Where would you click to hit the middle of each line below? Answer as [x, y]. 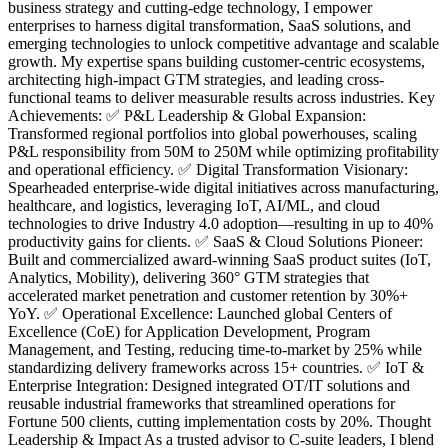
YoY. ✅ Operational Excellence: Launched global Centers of [200, 313]
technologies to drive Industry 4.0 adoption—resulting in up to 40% [220, 223]
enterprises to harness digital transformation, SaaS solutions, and [209, 25]
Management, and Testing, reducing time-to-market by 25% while [215, 349]
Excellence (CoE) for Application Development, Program [189, 331]
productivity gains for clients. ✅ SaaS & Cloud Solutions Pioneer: [215, 241]
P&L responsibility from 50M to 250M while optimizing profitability [223, 151]
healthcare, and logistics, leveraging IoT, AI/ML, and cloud [194, 205]
